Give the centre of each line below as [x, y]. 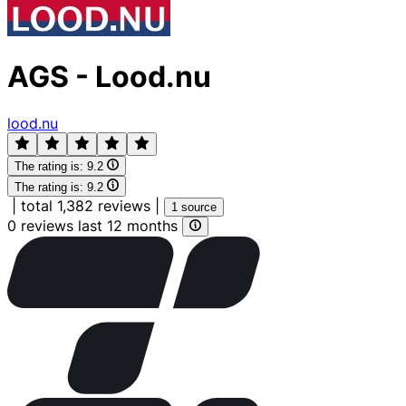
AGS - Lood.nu [109, 77]
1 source [194, 207]
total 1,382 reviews [86, 205]
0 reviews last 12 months [95, 225]
